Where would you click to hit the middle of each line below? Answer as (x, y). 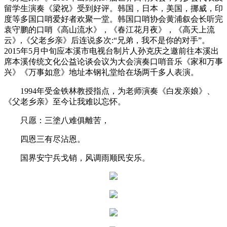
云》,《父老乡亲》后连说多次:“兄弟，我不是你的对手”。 (107, 40)
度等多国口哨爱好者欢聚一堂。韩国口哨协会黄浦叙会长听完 (113, 19)
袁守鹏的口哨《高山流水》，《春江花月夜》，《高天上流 (109, 29)
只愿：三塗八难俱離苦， (65, 120)
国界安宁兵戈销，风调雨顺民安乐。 (85, 158)
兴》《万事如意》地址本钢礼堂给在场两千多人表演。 (101, 72)
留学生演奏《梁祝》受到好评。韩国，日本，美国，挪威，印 (113, 8)
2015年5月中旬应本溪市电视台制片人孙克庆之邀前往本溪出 (111, 51)
